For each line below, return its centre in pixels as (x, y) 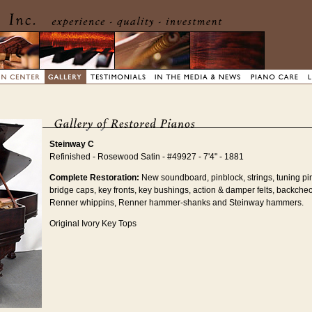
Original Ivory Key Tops (93, 224)
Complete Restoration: (94, 178)
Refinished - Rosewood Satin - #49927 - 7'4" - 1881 (147, 157)
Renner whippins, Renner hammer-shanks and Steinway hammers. (177, 203)
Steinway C (72, 145)
